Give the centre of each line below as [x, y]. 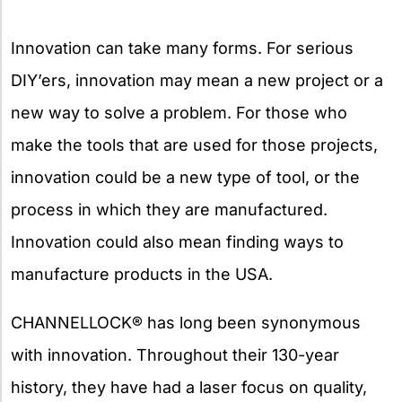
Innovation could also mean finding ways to [177, 241]
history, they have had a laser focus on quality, [189, 387]
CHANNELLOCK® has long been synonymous [186, 322]
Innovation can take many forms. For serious [182, 48]
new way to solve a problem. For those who [179, 112]
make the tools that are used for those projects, [194, 144]
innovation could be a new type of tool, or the [185, 177]
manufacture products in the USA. [142, 274]
